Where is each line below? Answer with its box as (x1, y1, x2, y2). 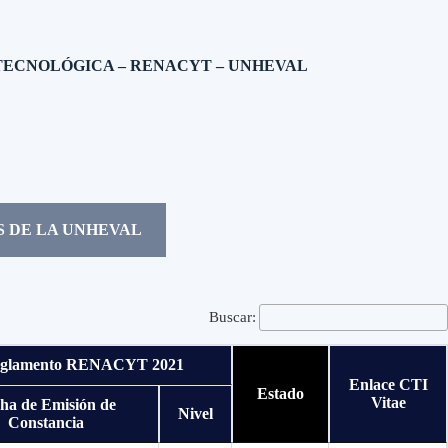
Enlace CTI (348, 376, 428, 394)
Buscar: (209, 309, 256, 325)
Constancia (7, 414, 84, 432)
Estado (257, 385, 304, 403)
